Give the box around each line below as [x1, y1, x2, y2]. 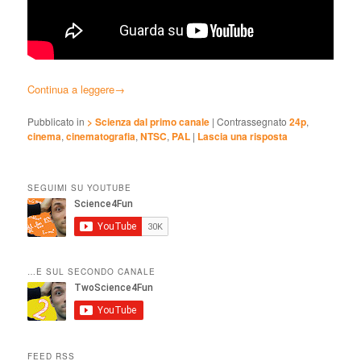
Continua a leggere [27, 81, 115, 97]
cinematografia [66, 128, 136, 143]
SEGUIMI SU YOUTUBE [27, 182, 132, 194]
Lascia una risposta [197, 128, 288, 143]
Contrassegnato [217, 114, 288, 128]
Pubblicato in [27, 114, 85, 128]
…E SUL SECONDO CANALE [27, 266, 156, 278]
